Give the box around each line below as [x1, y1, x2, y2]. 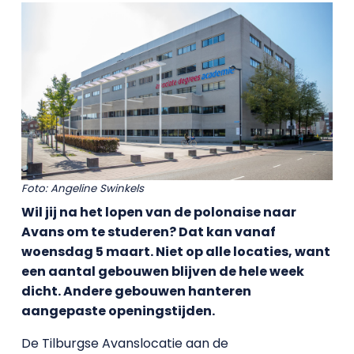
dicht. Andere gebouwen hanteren [21, 282, 251, 301]
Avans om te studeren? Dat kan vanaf [21, 223, 276, 242]
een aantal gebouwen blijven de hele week [21, 262, 304, 281]
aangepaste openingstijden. [21, 302, 215, 321]
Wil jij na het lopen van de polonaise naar [21, 203, 296, 222]
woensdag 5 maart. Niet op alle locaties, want [21, 243, 330, 262]
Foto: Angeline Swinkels [21, 180, 144, 196]
